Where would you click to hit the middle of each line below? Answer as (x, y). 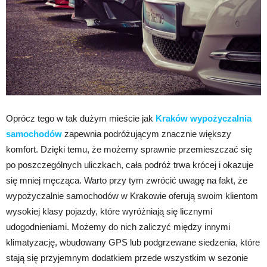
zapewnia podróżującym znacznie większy (147, 133)
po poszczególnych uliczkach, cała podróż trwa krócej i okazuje (130, 164)
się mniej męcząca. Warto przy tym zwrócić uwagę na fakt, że (127, 180)
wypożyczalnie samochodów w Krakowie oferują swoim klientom (132, 195)
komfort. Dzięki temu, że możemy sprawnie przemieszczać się (129, 149)
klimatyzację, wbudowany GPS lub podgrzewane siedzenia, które (133, 242)
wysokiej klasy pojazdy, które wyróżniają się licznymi (109, 211)
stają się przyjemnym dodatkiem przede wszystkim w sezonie (127, 257)
